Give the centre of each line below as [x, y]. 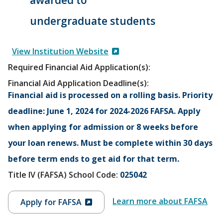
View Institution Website [60, 51]
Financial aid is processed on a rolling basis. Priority [110, 95]
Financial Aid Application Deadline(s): [78, 83]
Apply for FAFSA [51, 202]
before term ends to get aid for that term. [94, 159]
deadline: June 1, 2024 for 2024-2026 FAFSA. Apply [104, 111]
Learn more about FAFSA [160, 201]
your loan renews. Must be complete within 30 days [110, 143]
